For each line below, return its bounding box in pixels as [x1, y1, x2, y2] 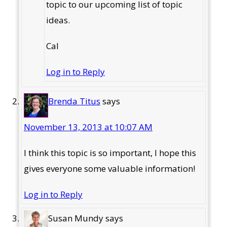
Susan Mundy [48, 212, 103, 224]
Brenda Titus [48, 95, 100, 107]
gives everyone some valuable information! [23, 162, 195, 174]
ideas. [46, 14, 70, 26]
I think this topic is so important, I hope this [23, 146, 196, 159]
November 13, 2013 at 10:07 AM [23, 121, 153, 133]
